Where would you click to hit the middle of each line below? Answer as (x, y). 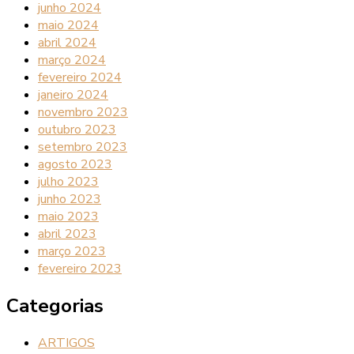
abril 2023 (67, 234)
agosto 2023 (75, 165)
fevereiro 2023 (80, 269)
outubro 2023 (77, 130)
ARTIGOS (66, 343)
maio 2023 (68, 217)
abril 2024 (67, 43)
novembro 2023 (83, 113)
